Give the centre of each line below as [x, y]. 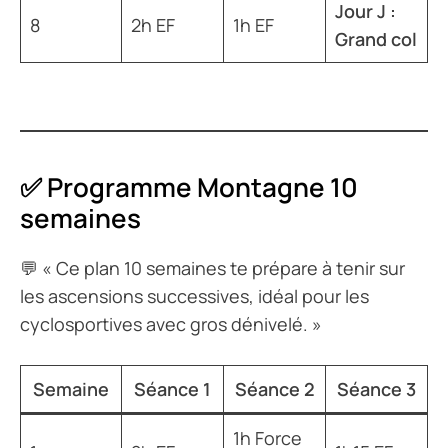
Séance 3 [376, 388]
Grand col [376, 38]
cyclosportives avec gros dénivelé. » [171, 323]
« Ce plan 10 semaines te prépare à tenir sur [223, 267]
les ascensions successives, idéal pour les [194, 295]
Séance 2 [274, 388]
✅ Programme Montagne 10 [189, 186]
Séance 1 [172, 388]
